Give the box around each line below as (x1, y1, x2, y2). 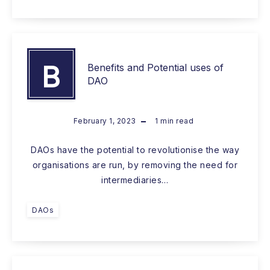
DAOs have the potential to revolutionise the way (31, 145, 239, 155)
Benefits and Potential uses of (87, 61, 224, 74)
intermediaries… (101, 175, 169, 186)
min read (158, 116, 194, 126)
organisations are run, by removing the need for (32, 160, 238, 171)
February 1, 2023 (73, 116, 136, 126)
